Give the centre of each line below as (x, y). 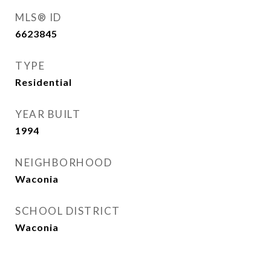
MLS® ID (38, 17)
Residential (44, 82)
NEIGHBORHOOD (64, 162)
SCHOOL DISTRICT (68, 211)
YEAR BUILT (48, 114)
